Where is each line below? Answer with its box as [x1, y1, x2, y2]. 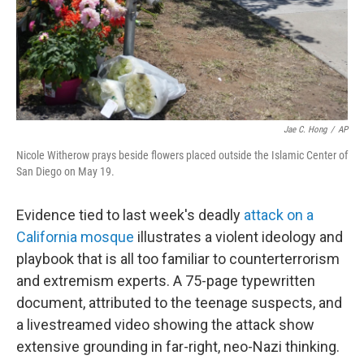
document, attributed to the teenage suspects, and [16, 294, 342, 311]
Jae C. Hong [284, 124, 327, 135]
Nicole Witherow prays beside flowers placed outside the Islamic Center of [16, 149, 348, 162]
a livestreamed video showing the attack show [16, 316, 314, 333]
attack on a [244, 206, 314, 223]
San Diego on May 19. [16, 165, 115, 178]
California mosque [16, 228, 134, 245]
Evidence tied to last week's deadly [16, 206, 244, 223]
